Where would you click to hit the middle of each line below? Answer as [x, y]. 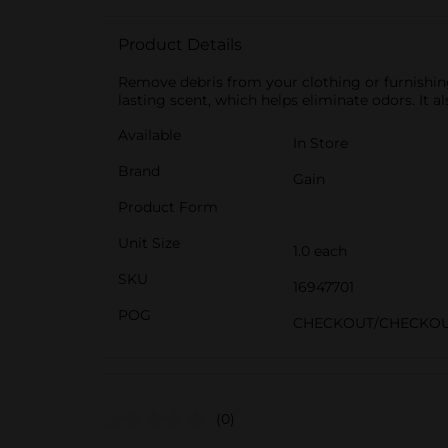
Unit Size [149, 243]
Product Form [168, 207]
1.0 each [320, 251]
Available [149, 135]
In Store [320, 143]
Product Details [180, 44]
